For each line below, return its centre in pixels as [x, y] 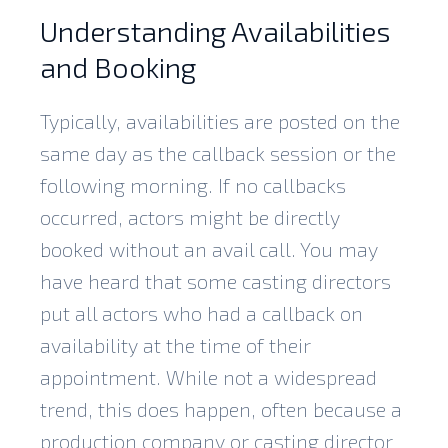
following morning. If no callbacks [193, 184]
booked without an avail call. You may [209, 248]
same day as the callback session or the [218, 152]
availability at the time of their [175, 344]
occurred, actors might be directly [190, 216]
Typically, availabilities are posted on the [220, 120]
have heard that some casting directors [215, 280]
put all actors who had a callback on [201, 312]
